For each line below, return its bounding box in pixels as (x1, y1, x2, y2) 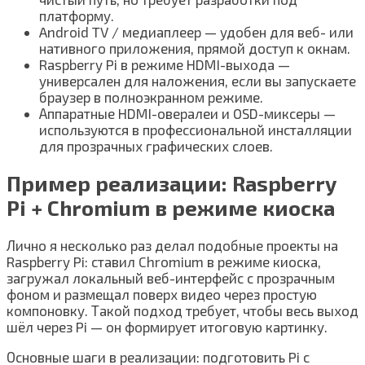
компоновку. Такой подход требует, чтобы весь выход (7, 302, 358, 319)
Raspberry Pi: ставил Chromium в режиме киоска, (7, 253, 321, 270)
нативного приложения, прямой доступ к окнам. (39, 39, 350, 56)
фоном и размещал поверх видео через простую (7, 286, 317, 303)
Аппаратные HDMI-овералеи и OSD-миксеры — (39, 104, 336, 121)
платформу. (39, 7, 114, 24)
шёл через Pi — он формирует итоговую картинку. (7, 319, 328, 336)
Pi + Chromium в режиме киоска (7, 196, 335, 221)
